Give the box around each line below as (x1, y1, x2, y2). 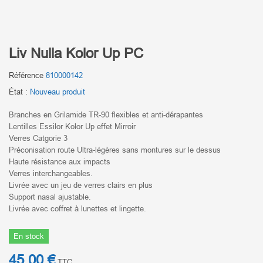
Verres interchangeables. (9, 168, 93, 178)
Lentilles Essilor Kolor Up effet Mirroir (9, 122, 136, 131)
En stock (14, 231, 44, 241)
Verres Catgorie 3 (9, 133, 68, 143)
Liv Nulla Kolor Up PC (9, 46, 143, 62)
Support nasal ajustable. (9, 192, 91, 201)
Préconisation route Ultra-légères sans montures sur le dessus (9, 145, 221, 154)
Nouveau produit (30, 87, 85, 96)
